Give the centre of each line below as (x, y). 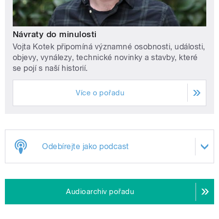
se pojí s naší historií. (50, 68)
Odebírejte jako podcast (86, 146)
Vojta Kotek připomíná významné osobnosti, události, (109, 46)
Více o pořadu (100, 93)
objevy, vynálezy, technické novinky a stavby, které (105, 57)
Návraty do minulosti (55, 34)
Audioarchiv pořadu (100, 192)
